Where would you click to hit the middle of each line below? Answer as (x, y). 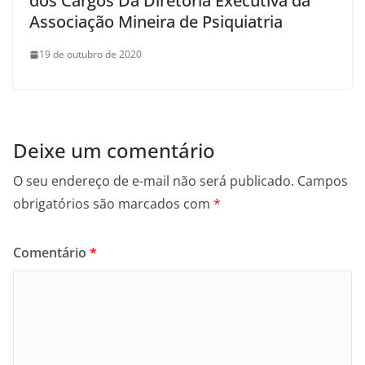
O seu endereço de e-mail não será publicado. (154, 181)
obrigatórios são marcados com (113, 204)
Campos (323, 181)
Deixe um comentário (114, 151)
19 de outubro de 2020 (90, 55)
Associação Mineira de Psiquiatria (156, 22)
